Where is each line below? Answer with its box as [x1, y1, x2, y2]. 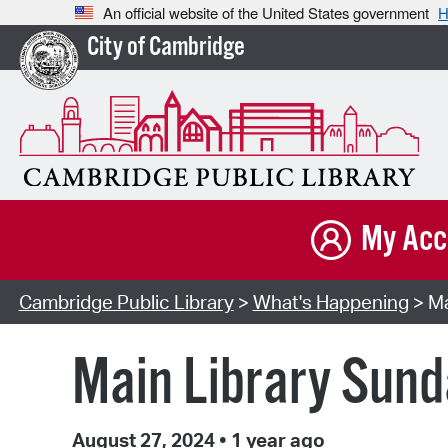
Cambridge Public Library [18, 290, 234, 315]
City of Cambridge [86, 31, 245, 65]
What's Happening [252, 290, 409, 315]
